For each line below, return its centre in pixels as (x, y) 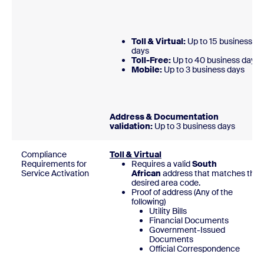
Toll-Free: (151, 60)
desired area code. (166, 183)
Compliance (44, 154)
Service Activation (55, 173)
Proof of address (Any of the (182, 192)
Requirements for (54, 164)
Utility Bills (168, 211)
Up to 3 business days (194, 126)
